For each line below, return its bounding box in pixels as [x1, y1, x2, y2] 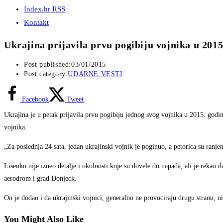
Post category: [24, 70, 68, 78]
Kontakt [24, 18, 49, 26]
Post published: [24, 61, 71, 69]
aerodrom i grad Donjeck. [4, 175, 77, 183]
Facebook [22, 96, 49, 104]
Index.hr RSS [24, 5, 65, 13]
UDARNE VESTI [68, 70, 123, 78]
